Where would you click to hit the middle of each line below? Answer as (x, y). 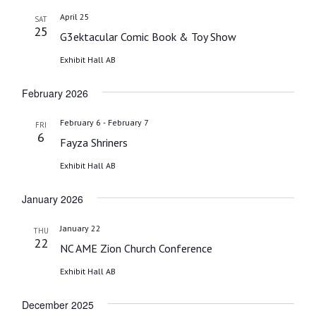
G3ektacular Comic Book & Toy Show (148, 36)
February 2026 (55, 93)
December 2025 (57, 304)
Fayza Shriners (93, 142)
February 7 (128, 122)
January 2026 (52, 199)
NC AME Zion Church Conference (136, 248)
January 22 (80, 228)
